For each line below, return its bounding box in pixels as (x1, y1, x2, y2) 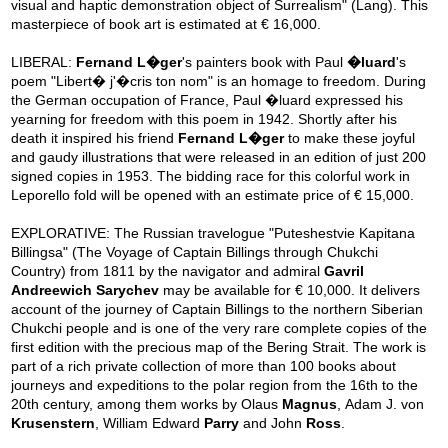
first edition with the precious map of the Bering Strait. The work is (11, 339, 427, 356)
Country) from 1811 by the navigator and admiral (11, 263, 325, 280)
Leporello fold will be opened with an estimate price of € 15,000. (11, 187, 415, 204)
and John (239, 415, 307, 432)
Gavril (324, 263, 365, 280)
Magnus (282, 396, 338, 413)
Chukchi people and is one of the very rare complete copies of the (11, 320, 428, 337)
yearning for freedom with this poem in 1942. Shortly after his (11, 111, 398, 128)
